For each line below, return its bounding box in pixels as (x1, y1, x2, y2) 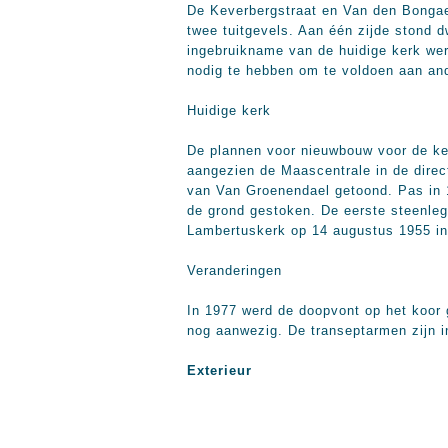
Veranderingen (187, 263, 282, 278)
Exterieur (187, 363, 252, 378)
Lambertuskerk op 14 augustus (187, 223, 399, 238)
